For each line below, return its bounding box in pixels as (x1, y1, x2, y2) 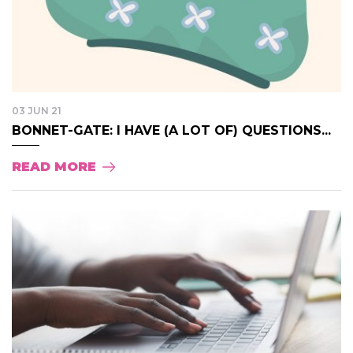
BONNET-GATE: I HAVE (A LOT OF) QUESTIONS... (12, 122, 331, 138)
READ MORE (12, 158, 96, 174)
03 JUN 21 (12, 104, 61, 117)
